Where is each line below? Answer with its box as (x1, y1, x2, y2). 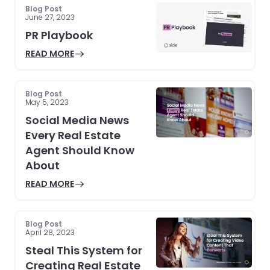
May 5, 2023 (25, 96, 69, 107)
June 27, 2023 (25, 11, 75, 22)
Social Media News (25, 112, 129, 128)
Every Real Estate (25, 127, 121, 143)
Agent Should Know (25, 142, 134, 158)
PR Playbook (25, 27, 93, 43)
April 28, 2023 (25, 227, 75, 237)
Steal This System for (25, 242, 142, 258)
